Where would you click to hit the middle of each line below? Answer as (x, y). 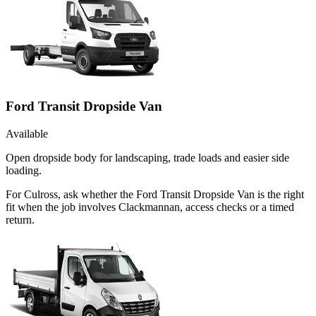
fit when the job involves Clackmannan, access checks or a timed (150, 207)
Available (27, 133)
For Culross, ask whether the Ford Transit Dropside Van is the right (155, 194)
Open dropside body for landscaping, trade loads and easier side (147, 157)
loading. (24, 170)
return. (20, 219)
